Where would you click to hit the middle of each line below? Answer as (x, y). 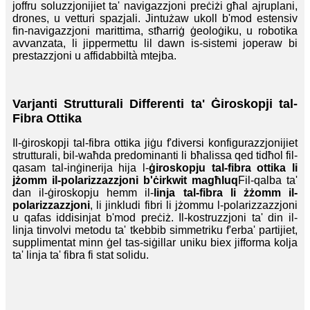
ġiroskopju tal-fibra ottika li (223, 168)
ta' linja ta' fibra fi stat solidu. (81, 255)
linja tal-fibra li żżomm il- (226, 193)
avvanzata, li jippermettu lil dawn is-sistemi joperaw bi (155, 44)
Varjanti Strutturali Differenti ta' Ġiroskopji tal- (155, 104)
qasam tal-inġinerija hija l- (81, 168)
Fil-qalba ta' (268, 181)
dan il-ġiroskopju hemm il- (83, 193)
